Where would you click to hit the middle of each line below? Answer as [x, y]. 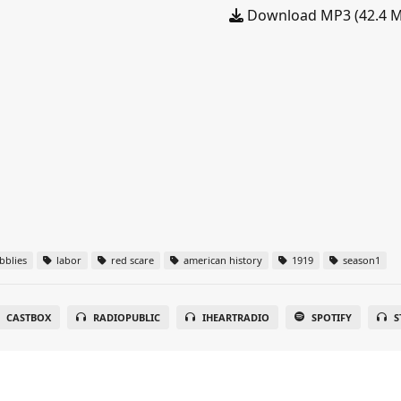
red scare [131, 260]
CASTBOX [28, 317]
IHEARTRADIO [235, 317]
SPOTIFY [331, 317]
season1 [360, 260]
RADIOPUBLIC [126, 317]
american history [222, 260]
